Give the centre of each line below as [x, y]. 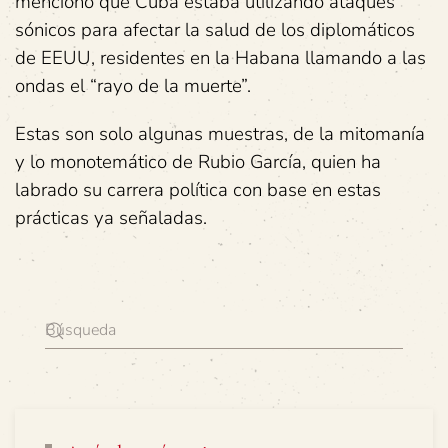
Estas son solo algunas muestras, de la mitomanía [220, 134]
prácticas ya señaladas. [111, 218]
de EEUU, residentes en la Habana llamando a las [220, 58]
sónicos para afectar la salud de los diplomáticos [215, 30]
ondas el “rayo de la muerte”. [133, 86]
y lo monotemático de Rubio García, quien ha [198, 162]
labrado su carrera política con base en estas [198, 190]
